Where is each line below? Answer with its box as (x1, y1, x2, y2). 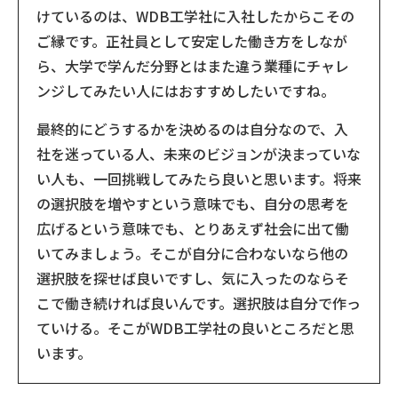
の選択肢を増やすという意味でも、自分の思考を (36, 193, 349, 215)
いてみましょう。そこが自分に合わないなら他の (36, 243, 348, 265)
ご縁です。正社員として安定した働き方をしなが (36, 30, 347, 52)
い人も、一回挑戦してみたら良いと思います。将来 (36, 168, 362, 190)
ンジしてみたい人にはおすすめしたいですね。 (36, 80, 335, 102)
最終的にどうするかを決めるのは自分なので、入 (36, 118, 348, 140)
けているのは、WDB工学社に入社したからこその (36, 5, 354, 28)
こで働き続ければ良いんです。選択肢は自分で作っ (36, 292, 361, 314)
